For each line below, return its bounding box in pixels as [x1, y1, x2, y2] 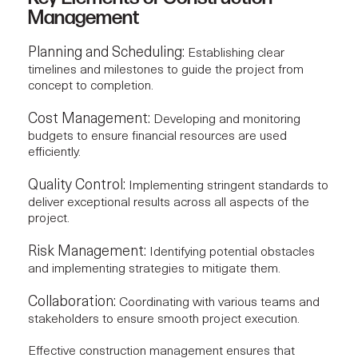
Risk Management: [28, 244, 146, 260]
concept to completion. [28, 79, 153, 93]
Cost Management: [28, 111, 150, 127]
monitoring [243, 113, 300, 126]
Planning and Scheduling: [28, 45, 185, 61]
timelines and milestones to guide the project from [28, 63, 304, 77]
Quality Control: [28, 177, 125, 193]
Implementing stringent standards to [125, 179, 328, 193]
